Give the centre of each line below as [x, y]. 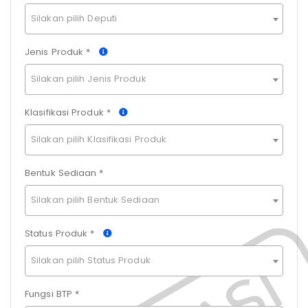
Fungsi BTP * [52, 294]
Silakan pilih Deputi [74, 19]
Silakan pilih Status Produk [91, 261]
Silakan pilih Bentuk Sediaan [95, 200]
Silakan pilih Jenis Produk [89, 79]
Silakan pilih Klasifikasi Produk [99, 140]
